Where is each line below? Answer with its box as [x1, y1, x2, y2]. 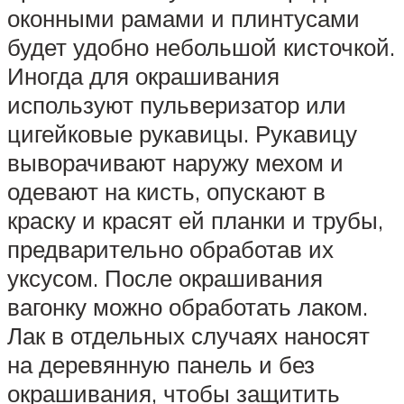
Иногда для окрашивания [7, 61, 280, 91]
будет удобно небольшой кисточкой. [7, 32, 395, 62]
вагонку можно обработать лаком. [7, 292, 368, 322]
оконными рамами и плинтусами [7, 4, 360, 33]
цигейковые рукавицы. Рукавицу [7, 119, 357, 149]
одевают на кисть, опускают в [7, 177, 326, 207]
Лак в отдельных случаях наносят [7, 321, 370, 351]
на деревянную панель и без [7, 350, 315, 380]
